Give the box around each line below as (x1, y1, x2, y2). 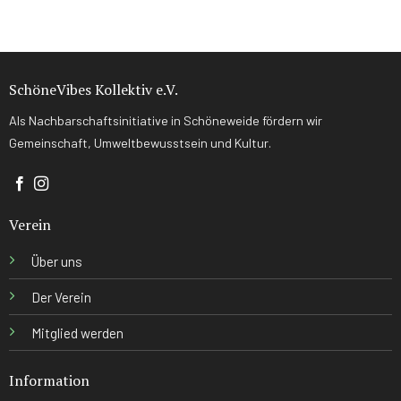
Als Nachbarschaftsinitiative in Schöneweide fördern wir (8, 112, 322, 128)
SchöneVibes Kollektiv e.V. (8, 79, 178, 99)
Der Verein (30, 289, 91, 306)
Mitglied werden (30, 325, 124, 342)
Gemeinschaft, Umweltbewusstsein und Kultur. (8, 134, 271, 150)
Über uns (30, 253, 82, 270)
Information (8, 370, 90, 390)
